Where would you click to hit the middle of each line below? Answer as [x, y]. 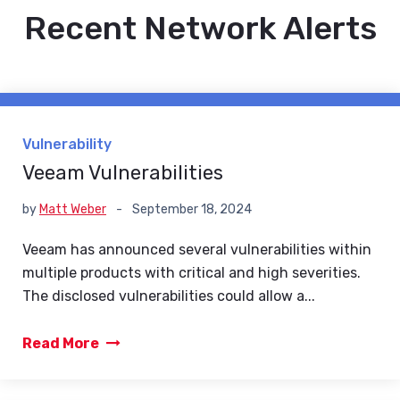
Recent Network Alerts [200, 28]
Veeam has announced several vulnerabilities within [197, 250]
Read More [62, 343]
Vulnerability [67, 144]
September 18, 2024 [191, 209]
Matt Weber [73, 209]
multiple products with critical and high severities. [192, 273]
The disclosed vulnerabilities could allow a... [169, 296]
